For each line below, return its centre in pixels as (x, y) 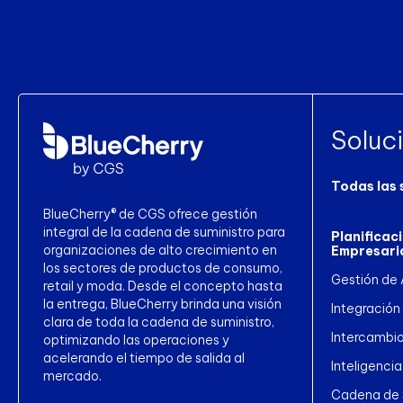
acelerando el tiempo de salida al (144, 358)
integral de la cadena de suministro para (164, 232)
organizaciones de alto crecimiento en (160, 250)
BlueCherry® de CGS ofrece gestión (150, 214)
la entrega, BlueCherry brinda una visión (162, 304)
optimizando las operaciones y (136, 340)
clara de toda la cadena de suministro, (159, 322)
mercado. (72, 376)
